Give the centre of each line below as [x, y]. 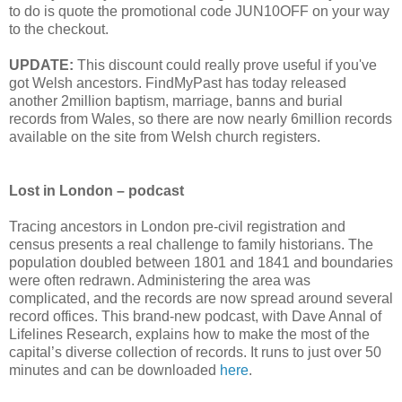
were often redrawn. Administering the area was [160, 280]
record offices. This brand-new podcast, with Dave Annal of [195, 316]
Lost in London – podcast [96, 190]
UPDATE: [41, 65]
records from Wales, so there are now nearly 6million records [201, 118]
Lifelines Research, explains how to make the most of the [189, 334]
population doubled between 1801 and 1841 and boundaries [201, 262]
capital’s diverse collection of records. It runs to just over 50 [195, 352]
